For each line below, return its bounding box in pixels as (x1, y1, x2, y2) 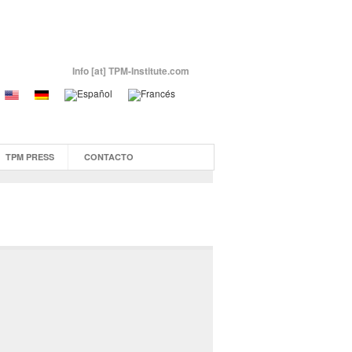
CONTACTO (84, 151, 134, 163)
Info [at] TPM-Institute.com (72, 64, 189, 78)
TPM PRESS (5, 151, 54, 163)
